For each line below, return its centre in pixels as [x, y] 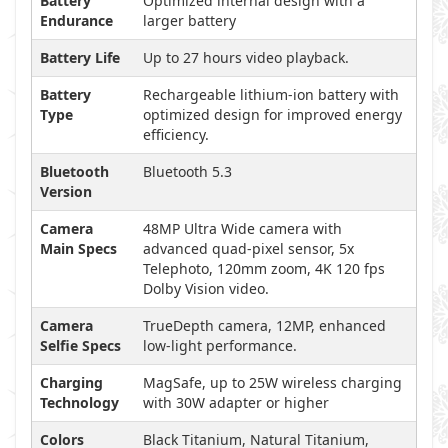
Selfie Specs [80, 345]
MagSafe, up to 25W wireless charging [272, 382]
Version [66, 191]
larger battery [189, 20]
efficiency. [176, 134]
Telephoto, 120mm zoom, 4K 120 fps [264, 268]
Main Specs [78, 248]
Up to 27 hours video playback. [246, 57]
